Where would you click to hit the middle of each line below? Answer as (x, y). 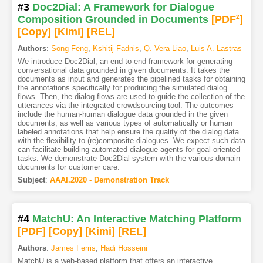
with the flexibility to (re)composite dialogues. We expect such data (131, 141)
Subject (31, 180)
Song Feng (69, 49)
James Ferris (73, 248)
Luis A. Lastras (216, 49)
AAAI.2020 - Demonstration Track (109, 180)
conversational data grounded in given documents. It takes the (123, 70)
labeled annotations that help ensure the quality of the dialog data (128, 132)
